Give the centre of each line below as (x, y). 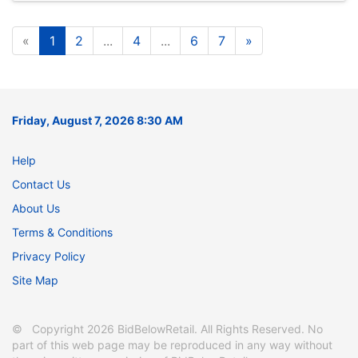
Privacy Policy (49, 256)
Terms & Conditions (62, 232)
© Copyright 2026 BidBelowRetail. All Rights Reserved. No (167, 328)
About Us (36, 208)
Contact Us (41, 184)
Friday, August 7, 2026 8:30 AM (97, 120)
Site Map (35, 280)
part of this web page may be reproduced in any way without (172, 344)
